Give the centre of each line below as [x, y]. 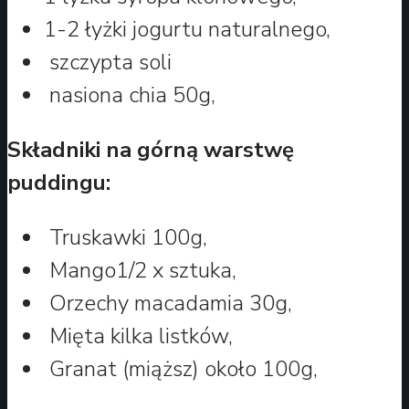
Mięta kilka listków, [138, 336]
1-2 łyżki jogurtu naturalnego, [187, 29]
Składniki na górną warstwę [151, 149]
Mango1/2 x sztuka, [140, 270]
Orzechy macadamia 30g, [168, 303]
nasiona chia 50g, [130, 94]
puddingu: [59, 182]
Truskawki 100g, [126, 237]
